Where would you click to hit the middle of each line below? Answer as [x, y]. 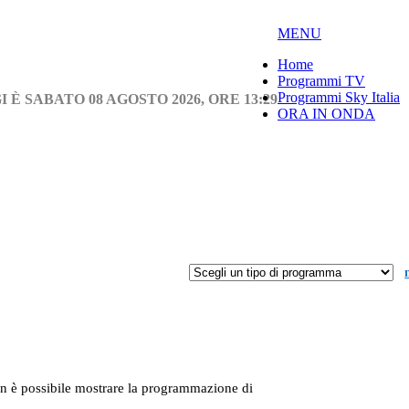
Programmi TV [321, 81]
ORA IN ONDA [326, 114]
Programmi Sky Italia [339, 97]
